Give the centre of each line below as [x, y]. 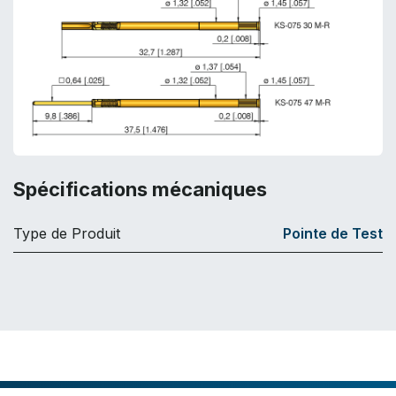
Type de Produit [67, 233]
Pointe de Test [333, 233]
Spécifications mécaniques [140, 189]
